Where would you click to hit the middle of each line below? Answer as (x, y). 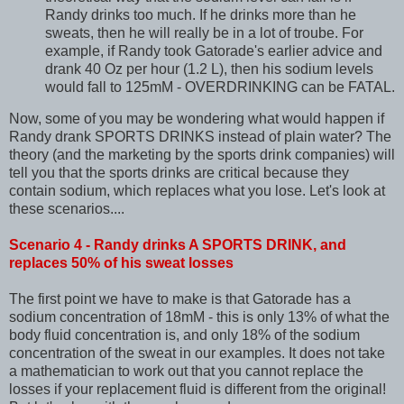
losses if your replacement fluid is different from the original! (197, 390)
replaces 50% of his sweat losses (121, 263)
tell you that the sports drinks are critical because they (179, 173)
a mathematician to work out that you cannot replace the (186, 372)
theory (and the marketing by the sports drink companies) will (202, 155)
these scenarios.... (67, 209)
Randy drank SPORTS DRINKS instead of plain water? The (200, 137)
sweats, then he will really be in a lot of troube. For (204, 32)
